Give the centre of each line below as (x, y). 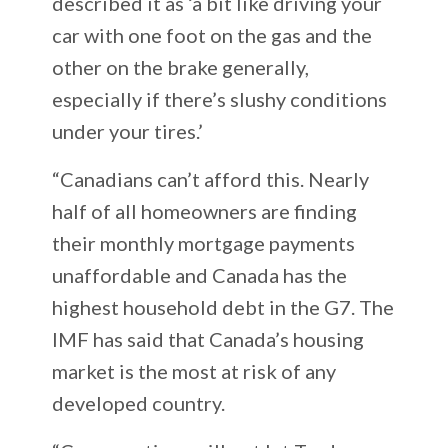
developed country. (143, 402)
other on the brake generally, (181, 66)
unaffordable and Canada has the (200, 274)
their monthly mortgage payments (204, 242)
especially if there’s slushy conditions (220, 98)
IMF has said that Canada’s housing (208, 338)
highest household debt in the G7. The (223, 306)
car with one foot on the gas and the (212, 34)
